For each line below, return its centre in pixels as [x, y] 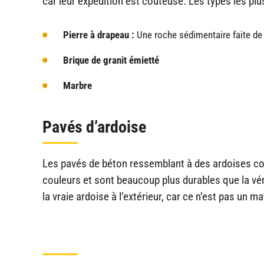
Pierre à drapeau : [99, 34]
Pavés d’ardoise [94, 127]
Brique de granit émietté [111, 60]
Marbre [77, 85]
